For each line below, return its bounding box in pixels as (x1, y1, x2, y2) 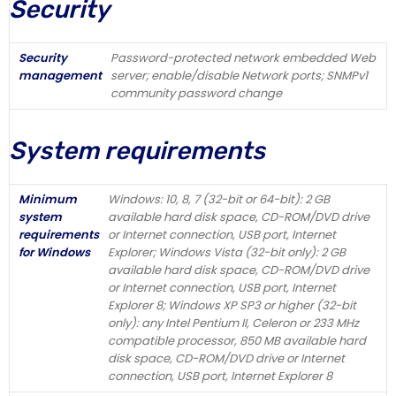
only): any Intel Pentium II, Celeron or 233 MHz (108, 314, 359, 331)
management (19, 66, 102, 84)
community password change (110, 84, 282, 102)
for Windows (19, 243, 90, 261)
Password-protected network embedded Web (110, 49, 376, 66)
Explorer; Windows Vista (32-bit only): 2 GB (108, 243, 346, 261)
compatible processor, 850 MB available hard (108, 331, 366, 349)
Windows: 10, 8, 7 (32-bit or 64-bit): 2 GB (108, 190, 330, 208)
